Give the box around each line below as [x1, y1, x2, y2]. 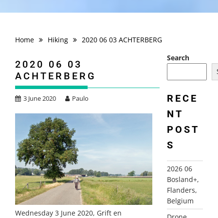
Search [166, 53, 189, 62]
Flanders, [166, 185, 197, 195]
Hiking [48, 35, 69, 44]
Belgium [166, 196, 194, 205]
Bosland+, [166, 174, 199, 184]
